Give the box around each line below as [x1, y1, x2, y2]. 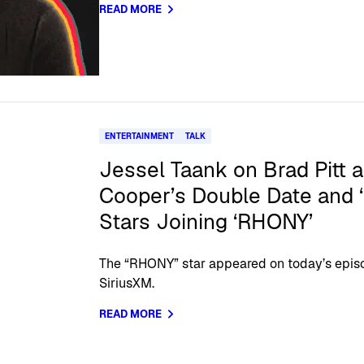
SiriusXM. [99, 274, 155, 292]
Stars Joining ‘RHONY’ [99, 207, 314, 236]
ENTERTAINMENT [105, 130, 175, 141]
